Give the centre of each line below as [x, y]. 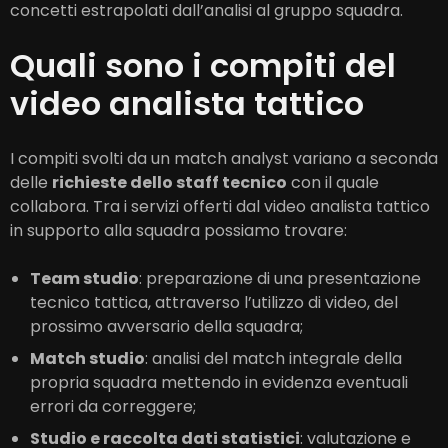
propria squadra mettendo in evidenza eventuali [219, 382]
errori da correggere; [113, 406]
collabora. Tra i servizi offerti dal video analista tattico [220, 206]
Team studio [84, 278]
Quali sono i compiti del [203, 65]
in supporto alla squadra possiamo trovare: [178, 230]
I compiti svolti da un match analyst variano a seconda [224, 158]
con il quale [333, 182]
